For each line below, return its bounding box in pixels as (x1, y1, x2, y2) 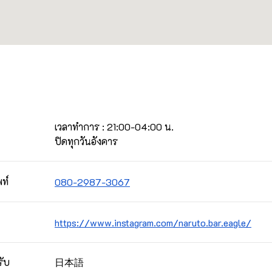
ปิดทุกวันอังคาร (55, 134, 118, 148)
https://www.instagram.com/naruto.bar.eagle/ (55, 216, 251, 229)
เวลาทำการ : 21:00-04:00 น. (55, 120, 174, 133)
